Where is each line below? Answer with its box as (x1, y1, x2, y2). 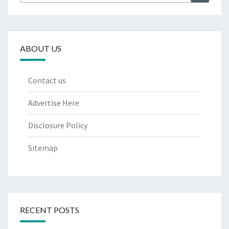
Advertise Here (28, 97, 79, 108)
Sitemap (28, 142, 58, 153)
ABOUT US (20, 43, 61, 53)
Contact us (28, 75, 66, 85)
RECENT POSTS (20, 204, 79, 215)
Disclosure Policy (28, 120, 87, 130)
